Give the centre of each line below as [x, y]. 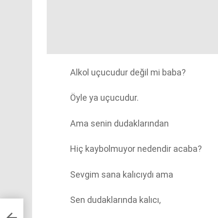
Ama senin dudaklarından [119, 123]
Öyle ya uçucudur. [104, 98]
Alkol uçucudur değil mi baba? [128, 72]
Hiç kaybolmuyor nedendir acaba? [136, 149]
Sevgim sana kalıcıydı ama [122, 174]
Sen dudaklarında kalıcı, [115, 200]
